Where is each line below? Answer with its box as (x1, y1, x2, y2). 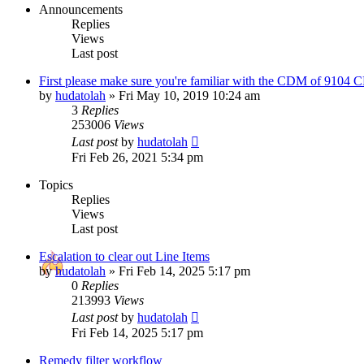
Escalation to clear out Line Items (39, 249, 210, 263)
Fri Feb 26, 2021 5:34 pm (71, 149, 203, 164)
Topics (39, 177, 73, 192)
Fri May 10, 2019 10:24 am (119, 88, 260, 102)
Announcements (39, 2, 123, 16)
